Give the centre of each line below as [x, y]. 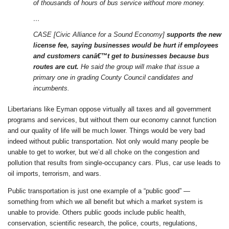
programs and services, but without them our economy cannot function [112, 120]
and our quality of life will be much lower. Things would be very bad [106, 130]
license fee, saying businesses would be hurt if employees [126, 45]
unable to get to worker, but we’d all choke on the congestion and [104, 152]
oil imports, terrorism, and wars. [54, 173]
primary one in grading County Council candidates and [113, 77]
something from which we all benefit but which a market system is [105, 201]
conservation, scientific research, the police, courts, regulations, [102, 223]
